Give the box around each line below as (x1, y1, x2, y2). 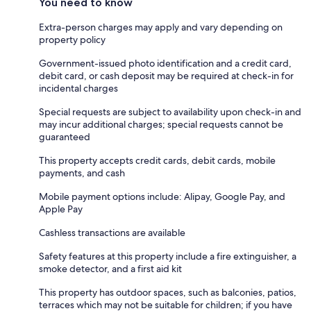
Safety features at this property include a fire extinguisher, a (39, 249, 296, 262)
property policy (39, 33, 106, 46)
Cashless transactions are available (39, 226, 185, 239)
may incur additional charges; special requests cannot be (39, 117, 283, 131)
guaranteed (39, 130, 90, 143)
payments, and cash (39, 166, 125, 179)
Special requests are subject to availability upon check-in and (39, 105, 301, 118)
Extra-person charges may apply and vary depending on (39, 20, 283, 33)
